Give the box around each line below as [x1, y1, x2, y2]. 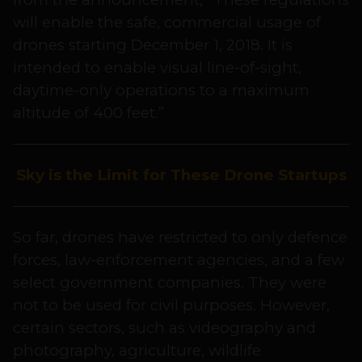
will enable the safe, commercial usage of [13, 13, 321, 32]
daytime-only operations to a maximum [13, 81, 309, 100]
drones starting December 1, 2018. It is [13, 36, 293, 55]
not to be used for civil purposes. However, [13, 296, 330, 315]
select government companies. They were [13, 273, 326, 293]
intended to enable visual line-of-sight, [13, 58, 301, 78]
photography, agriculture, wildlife [13, 341, 261, 360]
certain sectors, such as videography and [13, 318, 316, 338]
